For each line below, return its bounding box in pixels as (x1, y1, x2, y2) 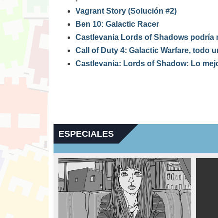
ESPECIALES (58, 129, 114, 139)
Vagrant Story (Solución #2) (75, 7, 177, 15)
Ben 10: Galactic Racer (75, 20, 159, 28)
